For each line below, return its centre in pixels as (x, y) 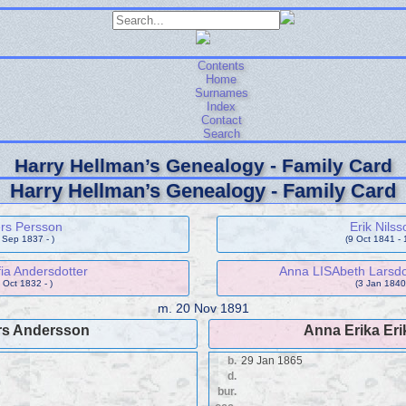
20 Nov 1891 (212, 309)
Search (221, 134)
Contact (221, 120)
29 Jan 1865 (271, 361)
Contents (221, 66)
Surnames (221, 93)
